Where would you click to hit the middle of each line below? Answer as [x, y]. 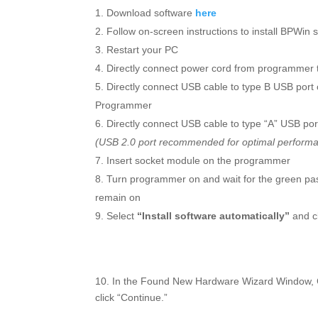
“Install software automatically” [214, 216]
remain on [118, 198]
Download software [151, 13]
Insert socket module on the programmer [199, 161]
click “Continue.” [132, 298]
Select [122, 216]
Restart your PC [143, 50]
